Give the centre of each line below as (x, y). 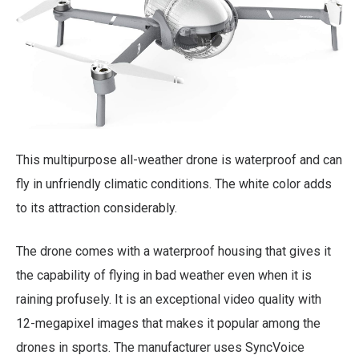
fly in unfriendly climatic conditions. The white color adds (174, 184)
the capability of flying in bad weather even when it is (164, 275)
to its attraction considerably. (97, 208)
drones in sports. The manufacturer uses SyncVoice (160, 347)
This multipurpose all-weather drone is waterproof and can (179, 159)
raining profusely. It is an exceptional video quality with (169, 299)
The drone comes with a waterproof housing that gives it (173, 251)
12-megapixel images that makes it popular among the (168, 323)
